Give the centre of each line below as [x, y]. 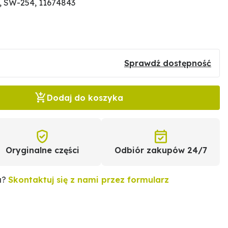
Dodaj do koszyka [85, 98]
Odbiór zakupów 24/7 [161, 150]
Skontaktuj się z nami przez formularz [89, 180]
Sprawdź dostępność [168, 63]
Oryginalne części [42, 150]
